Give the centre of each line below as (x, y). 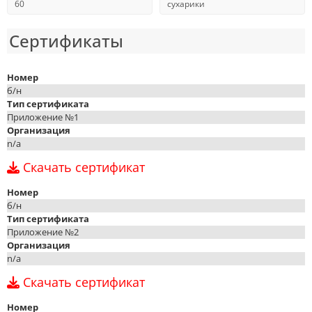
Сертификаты (66, 41)
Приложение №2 (43, 232)
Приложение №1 (43, 117)
